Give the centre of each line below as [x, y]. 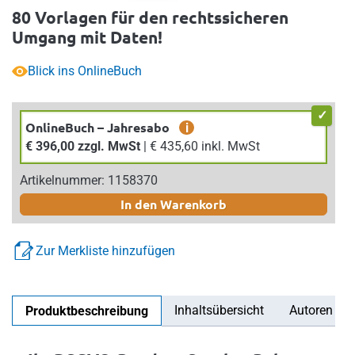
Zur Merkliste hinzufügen [105, 250]
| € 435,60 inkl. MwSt [205, 146]
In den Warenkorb [174, 204]
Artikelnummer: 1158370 [89, 180]
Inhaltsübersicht [219, 310]
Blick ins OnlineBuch [85, 71]
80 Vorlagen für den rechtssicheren [150, 17]
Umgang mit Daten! [87, 36]
